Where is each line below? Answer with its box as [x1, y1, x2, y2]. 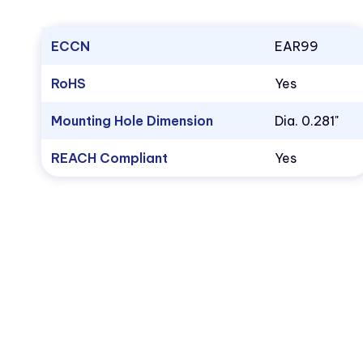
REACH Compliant [50, 150, 168, 167]
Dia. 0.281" [274, 113, 339, 130]
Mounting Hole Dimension [50, 113, 213, 130]
